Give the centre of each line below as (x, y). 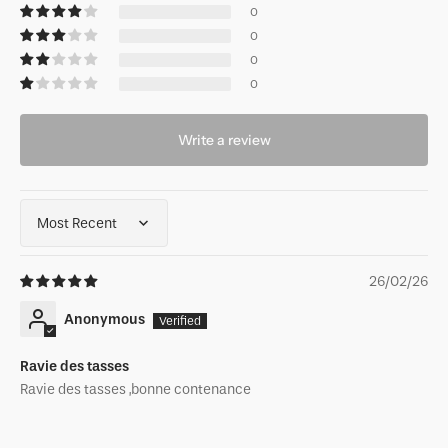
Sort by (41, 231)
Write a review (224, 139)
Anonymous (104, 319)
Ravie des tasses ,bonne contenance (135, 389)
